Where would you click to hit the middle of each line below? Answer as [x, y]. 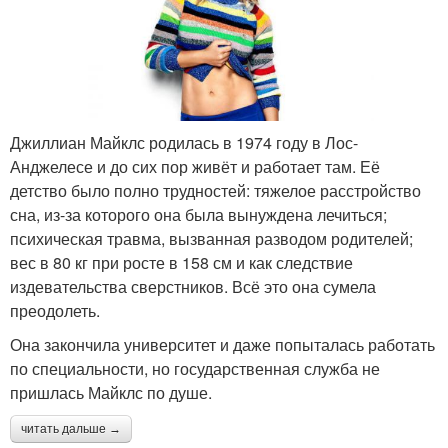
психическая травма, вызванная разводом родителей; [211, 239]
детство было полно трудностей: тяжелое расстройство [215, 191]
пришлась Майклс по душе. [111, 393]
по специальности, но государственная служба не [195, 369]
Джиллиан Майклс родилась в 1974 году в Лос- [184, 143]
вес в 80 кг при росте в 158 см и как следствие [181, 263]
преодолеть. [55, 311]
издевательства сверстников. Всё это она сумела [193, 287]
